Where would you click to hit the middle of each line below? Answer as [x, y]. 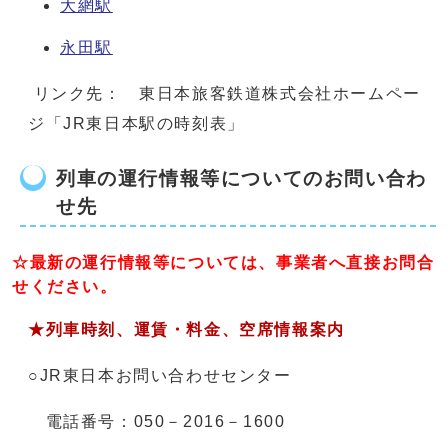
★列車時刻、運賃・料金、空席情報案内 [186, 329]
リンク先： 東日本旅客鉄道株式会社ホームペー [224, 93]
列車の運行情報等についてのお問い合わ [241, 178]
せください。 [65, 286]
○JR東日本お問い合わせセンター [160, 375]
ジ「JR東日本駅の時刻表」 [136, 123]
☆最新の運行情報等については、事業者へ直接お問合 [223, 262]
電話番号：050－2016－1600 [157, 421]
